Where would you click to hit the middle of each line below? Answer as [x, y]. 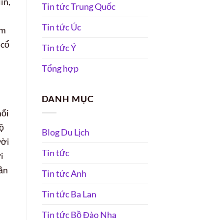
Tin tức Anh [64, 174]
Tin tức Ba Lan [69, 194]
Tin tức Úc [61, 27]
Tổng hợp [60, 68]
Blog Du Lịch [65, 132]
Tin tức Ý [59, 47]
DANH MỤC [68, 98]
